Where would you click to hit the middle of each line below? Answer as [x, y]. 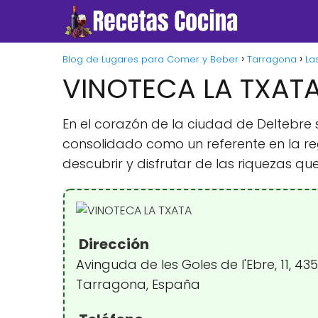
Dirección [113, 244]
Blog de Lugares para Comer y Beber [150, 59]
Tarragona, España [138, 284]
